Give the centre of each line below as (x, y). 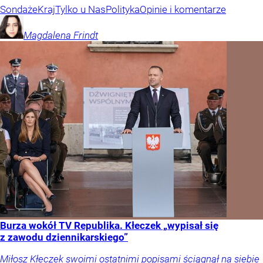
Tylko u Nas (80, 10)
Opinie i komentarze (183, 10)
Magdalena (47, 36)
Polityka (123, 10)
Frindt (86, 36)
